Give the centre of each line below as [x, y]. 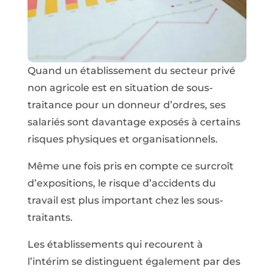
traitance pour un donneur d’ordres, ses [126, 105]
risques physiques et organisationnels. [122, 139]
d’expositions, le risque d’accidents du [121, 183]
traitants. [50, 217]
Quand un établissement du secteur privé [131, 70]
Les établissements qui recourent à [115, 244]
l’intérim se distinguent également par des [134, 261]
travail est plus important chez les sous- [125, 200]
